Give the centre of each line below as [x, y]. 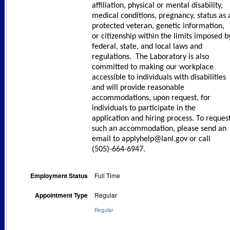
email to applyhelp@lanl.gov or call [151, 139]
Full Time [107, 175]
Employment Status [59, 176]
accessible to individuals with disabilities [159, 78]
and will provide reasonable [138, 88]
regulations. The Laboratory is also [150, 57]
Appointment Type [61, 195]
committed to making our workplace [153, 68]
